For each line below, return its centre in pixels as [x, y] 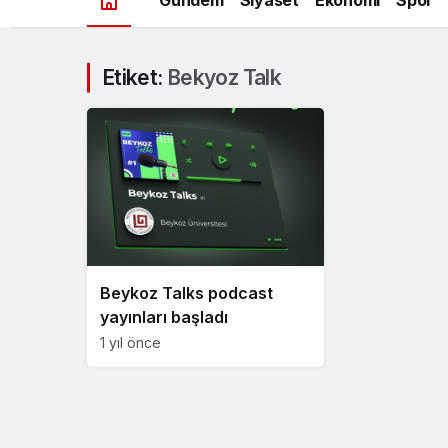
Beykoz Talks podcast [186, 292]
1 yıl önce [130, 342]
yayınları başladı [164, 316]
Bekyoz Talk [224, 77]
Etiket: [134, 77]
